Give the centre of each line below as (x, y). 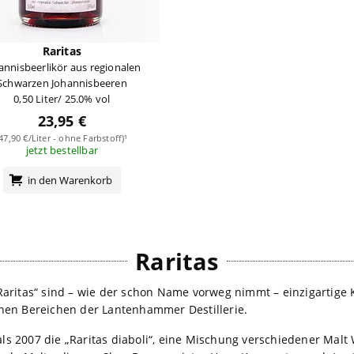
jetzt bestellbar (62, 150)
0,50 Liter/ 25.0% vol (62, 98)
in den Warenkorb (70, 180)
